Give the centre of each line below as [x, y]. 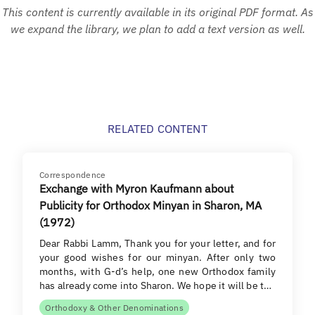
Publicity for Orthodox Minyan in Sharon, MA [150, 205]
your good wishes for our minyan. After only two [157, 257]
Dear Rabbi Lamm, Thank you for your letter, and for [157, 243]
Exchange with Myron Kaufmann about [137, 188]
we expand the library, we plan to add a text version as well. [157, 28]
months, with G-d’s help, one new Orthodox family [157, 271]
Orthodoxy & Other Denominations [114, 307]
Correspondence [73, 174]
